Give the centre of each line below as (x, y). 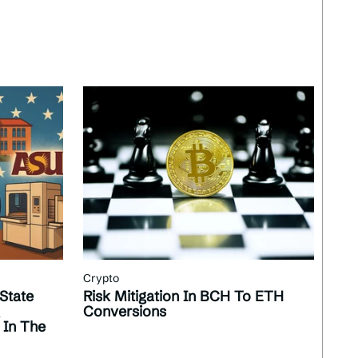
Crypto (101, 278)
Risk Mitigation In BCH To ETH (184, 296)
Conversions (125, 312)
